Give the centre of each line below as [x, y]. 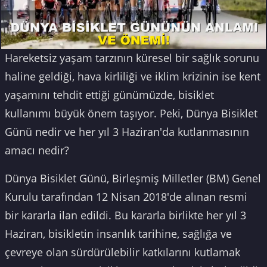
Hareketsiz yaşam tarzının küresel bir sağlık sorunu [132, 58]
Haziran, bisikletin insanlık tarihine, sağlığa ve [118, 234]
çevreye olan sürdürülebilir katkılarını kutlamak [122, 252]
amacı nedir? [37, 150]
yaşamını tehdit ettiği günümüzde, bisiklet [109, 95]
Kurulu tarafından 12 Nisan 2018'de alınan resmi [126, 197]
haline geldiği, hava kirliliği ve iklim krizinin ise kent [133, 77]
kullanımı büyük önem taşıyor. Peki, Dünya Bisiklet [131, 114]
